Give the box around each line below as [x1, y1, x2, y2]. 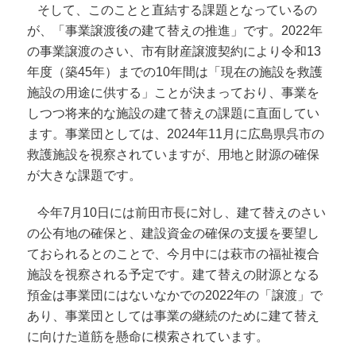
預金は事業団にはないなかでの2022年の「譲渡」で [27, 288, 323, 303]
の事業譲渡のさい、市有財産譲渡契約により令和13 [27, 44, 322, 58]
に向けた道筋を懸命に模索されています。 [27, 330, 269, 344]
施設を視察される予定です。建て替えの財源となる [27, 268, 320, 282]
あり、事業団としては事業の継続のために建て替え [27, 309, 320, 323]
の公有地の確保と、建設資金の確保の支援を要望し [27, 226, 320, 241]
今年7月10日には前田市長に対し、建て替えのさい [37, 206, 327, 220]
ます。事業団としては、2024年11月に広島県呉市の [27, 126, 325, 141]
